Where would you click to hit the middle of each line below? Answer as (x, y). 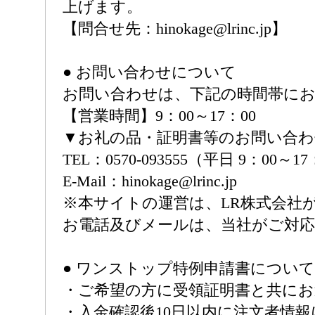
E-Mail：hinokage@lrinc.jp (150, 181)
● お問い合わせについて (149, 72)
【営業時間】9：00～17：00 (159, 116)
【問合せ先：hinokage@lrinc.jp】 (175, 28)
